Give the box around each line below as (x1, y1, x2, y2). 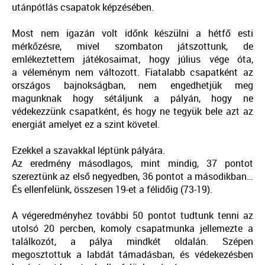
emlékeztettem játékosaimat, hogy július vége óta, (12, 53, 253, 66)
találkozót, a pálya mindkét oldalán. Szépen (12, 235, 253, 248)
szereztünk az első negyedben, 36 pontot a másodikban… (12, 170, 253, 183)
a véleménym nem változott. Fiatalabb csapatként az (12, 66, 253, 79)
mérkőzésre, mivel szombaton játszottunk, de (12, 40, 253, 53)
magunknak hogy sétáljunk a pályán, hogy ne (12, 92, 253, 105)
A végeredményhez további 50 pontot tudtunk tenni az (12, 209, 253, 222)
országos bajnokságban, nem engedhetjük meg (12, 79, 253, 92)
